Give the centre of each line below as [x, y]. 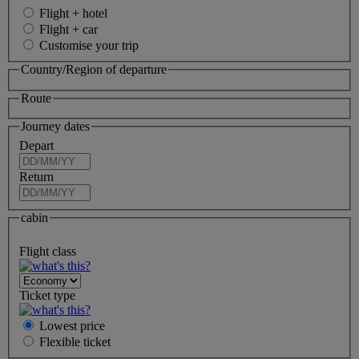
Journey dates [55, 127]
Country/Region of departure [94, 70]
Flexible [61, 341]
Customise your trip [89, 46]
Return [36, 177]
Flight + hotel [73, 14]
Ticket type [47, 295]
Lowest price [72, 325]
